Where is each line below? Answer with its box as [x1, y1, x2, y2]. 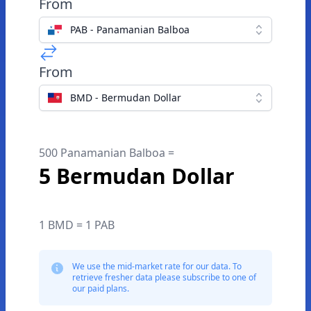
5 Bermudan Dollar [39, 162, 235, 190]
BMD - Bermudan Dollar [70, 91, 181, 104]
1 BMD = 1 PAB [39, 217, 115, 233]
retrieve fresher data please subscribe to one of [72, 271, 256, 283]
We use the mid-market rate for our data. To [72, 260, 242, 272]
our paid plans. [72, 283, 129, 294]
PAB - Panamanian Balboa [70, 23, 190, 36]
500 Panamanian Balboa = [39, 145, 174, 160]
